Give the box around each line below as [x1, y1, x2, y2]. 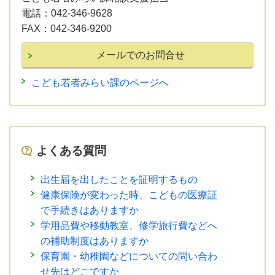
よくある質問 [36, 144, 106, 157]
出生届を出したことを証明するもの [41, 174, 198, 185]
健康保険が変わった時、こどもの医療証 [41, 189, 217, 200]
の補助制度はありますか [41, 235, 149, 246]
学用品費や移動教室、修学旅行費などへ [41, 220, 217, 231]
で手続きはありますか [41, 204, 139, 215]
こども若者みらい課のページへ [31, 77, 169, 88]
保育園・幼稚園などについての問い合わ [41, 250, 217, 261]
